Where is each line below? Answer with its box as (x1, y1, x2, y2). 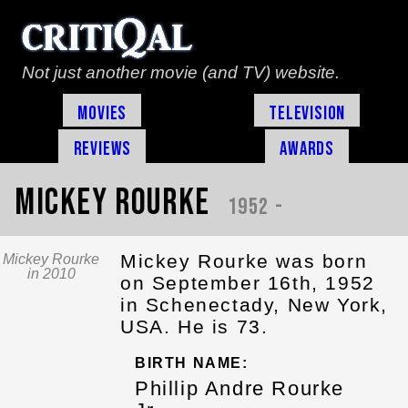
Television (269, 101, 346, 125)
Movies (77, 101, 127, 125)
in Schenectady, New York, (120, 293, 389, 315)
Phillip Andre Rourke (135, 377, 345, 401)
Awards (280, 137, 335, 160)
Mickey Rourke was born (120, 250, 368, 271)
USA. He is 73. (120, 315, 269, 337)
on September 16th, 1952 (120, 271, 375, 293)
